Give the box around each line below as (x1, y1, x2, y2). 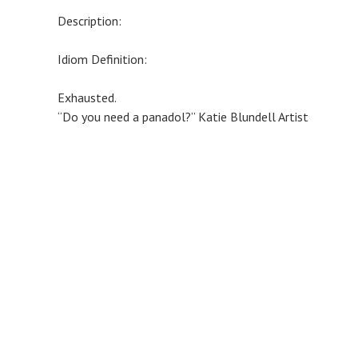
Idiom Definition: (58, 51, 147, 67)
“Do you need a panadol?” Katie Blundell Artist (58, 109, 308, 125)
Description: (58, 13, 121, 29)
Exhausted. (58, 89, 117, 105)
